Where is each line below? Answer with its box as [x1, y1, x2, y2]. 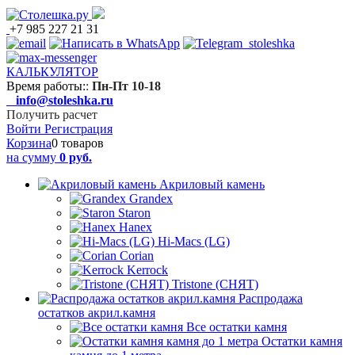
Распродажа [239, 292, 303, 305]
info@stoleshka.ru [16, 94, 113, 107]
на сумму [6, 151, 59, 164]
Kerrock [127, 263, 168, 277]
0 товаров [52, 136, 104, 150]
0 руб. [59, 151, 92, 164]
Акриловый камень [159, 177, 265, 191]
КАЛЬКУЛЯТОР [6, 65, 98, 78]
